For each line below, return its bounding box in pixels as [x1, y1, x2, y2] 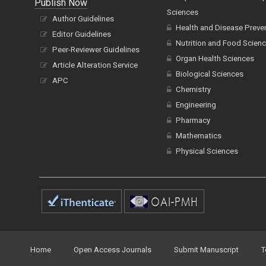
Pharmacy [175, 116, 210, 125]
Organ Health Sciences [175, 54, 254, 63]
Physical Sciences [175, 147, 238, 156]
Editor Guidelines [52, 30, 111, 39]
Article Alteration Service [52, 61, 138, 69]
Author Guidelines [52, 14, 114, 23]
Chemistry [175, 85, 211, 94]
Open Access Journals [74, 245, 151, 254]
